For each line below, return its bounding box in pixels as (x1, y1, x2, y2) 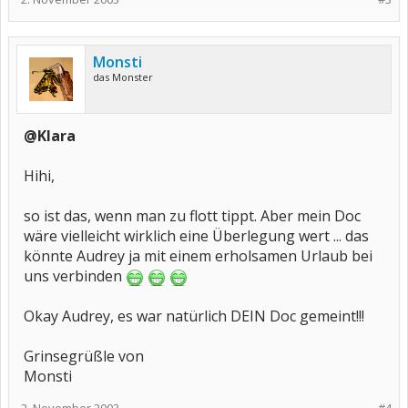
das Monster (93, 70, 153, 84)
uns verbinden (24, 266, 126, 286)
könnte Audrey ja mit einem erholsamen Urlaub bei (24, 246, 372, 266)
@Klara (24, 126, 76, 146)
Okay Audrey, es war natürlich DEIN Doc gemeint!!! (24, 306, 364, 326)
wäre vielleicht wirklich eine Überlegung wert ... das (24, 226, 369, 246)
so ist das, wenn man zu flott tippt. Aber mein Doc (24, 206, 361, 226)
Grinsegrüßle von (24, 346, 144, 366)
